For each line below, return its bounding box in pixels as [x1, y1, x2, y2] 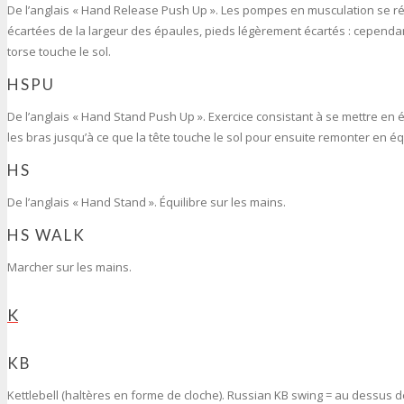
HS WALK [7, 225, 86, 245]
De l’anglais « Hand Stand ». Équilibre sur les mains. [7, 194, 286, 211]
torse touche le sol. [7, 43, 111, 60]
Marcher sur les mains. [7, 259, 132, 276]
